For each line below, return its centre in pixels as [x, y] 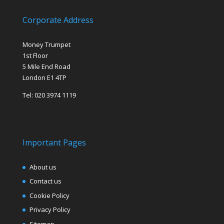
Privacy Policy [50, 210]
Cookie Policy [49, 195]
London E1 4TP [44, 77]
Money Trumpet [46, 44]
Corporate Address [58, 20]
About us [43, 167]
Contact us [45, 181]
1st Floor [35, 55]
